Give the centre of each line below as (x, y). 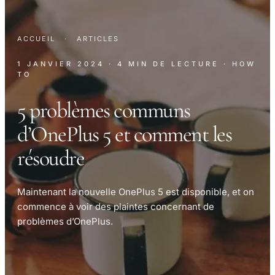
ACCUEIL (36, 39)
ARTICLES (98, 39)
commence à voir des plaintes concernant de (116, 207)
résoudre (51, 158)
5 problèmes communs (104, 110)
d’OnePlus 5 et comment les (124, 134)
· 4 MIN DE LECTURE (164, 64)
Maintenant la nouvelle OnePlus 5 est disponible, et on (136, 192)
